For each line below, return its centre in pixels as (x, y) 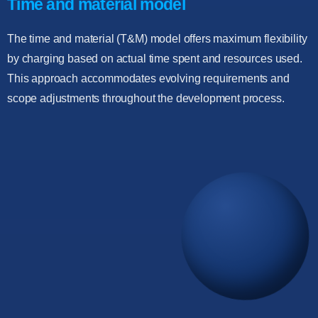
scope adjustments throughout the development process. (146, 99)
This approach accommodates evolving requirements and (148, 79)
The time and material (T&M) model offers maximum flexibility (157, 39)
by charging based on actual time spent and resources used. (155, 59)
